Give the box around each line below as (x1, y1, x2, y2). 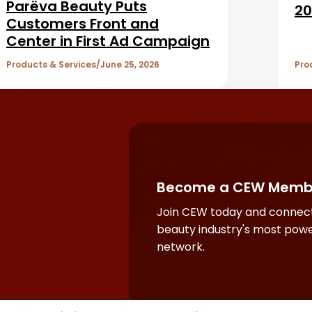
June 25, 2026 (100, 58, 159, 71)
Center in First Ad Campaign (6, 31, 210, 52)
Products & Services (6, 58, 96, 71)
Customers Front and (6, 14, 159, 34)
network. (156, 239, 205, 256)
